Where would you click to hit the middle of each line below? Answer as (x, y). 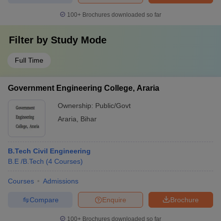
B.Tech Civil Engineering (49, 151)
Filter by (30, 40)
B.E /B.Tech (26, 161)
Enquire (114, 200)
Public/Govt (113, 106)
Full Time (29, 60)
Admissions (61, 181)
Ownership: (76, 106)
